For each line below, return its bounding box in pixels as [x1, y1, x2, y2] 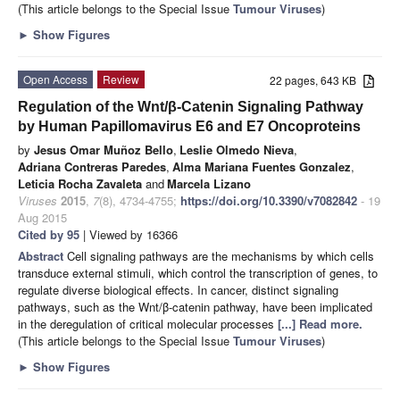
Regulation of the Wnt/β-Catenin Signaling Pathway [18, 98, 363, 114]
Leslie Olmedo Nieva [179, 140, 294, 158]
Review [103, 71, 139, 87]
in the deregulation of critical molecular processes [18, 314, 278, 332]
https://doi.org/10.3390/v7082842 [180, 191, 357, 209]
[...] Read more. [278, 314, 362, 332]
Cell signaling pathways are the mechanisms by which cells [67, 246, 374, 264]
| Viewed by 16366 [79, 225, 178, 243]
